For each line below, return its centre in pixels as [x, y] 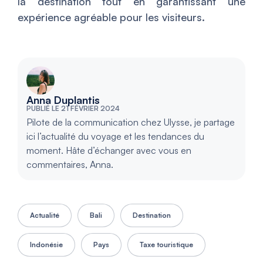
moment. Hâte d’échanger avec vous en [109, 151]
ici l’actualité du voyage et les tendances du [115, 136]
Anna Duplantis [63, 100]
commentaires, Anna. [70, 165]
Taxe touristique [166, 245]
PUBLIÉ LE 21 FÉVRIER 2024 [73, 109]
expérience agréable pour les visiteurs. [111, 17]
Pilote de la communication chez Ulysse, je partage [131, 122]
